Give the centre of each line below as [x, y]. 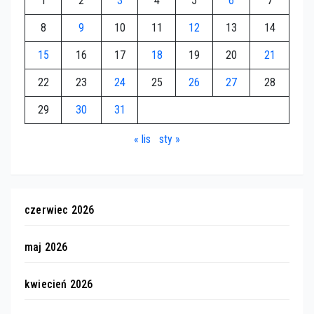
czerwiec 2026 [60, 210]
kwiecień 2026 [59, 285]
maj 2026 [46, 247]
